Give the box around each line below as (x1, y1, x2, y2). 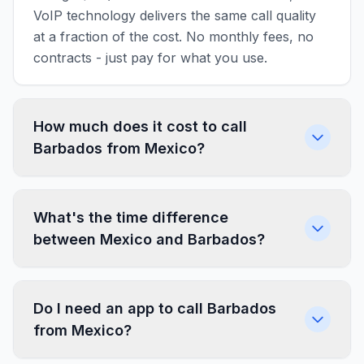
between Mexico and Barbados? (33, 231, 265, 248)
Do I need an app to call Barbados (33, 300, 276, 317)
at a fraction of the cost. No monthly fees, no (33, 28, 314, 45)
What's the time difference (33, 209, 228, 226)
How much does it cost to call (33, 118, 247, 135)
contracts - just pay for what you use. (33, 50, 267, 66)
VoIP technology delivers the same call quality (33, 7, 316, 24)
